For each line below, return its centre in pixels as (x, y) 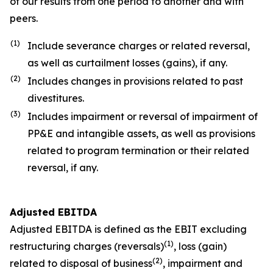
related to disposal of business (81, 263)
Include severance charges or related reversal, (139, 46)
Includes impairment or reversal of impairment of (143, 116)
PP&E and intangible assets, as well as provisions (141, 133)
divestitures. (56, 98)
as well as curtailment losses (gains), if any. (127, 63)
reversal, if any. (63, 168)
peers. (24, 18)
